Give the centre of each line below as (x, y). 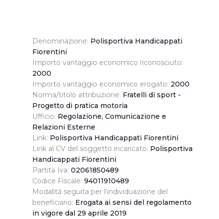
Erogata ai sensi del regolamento (133, 202)
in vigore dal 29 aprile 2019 (79, 213)
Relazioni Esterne (64, 127)
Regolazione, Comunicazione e (112, 116)
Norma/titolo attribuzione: (77, 95)
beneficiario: (54, 202)
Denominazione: (61, 41)
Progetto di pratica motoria (80, 105)
